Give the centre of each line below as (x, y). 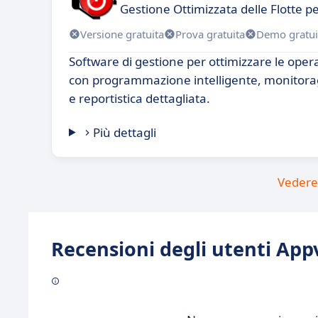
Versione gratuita (122, 34)
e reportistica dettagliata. (139, 98)
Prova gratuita (210, 34)
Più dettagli (125, 132)
